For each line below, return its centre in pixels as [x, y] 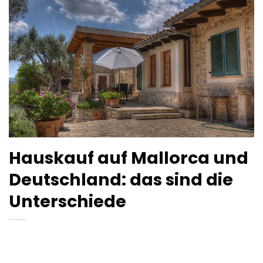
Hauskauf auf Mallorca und [129, 158]
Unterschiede [68, 201]
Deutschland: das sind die [121, 179]
